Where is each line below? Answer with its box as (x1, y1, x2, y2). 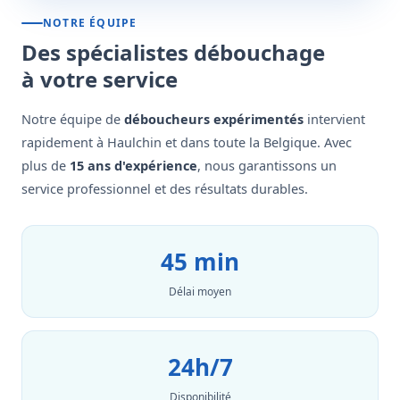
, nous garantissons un (197, 156, 337, 174)
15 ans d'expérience (70, 156, 197, 174)
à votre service (21, 64, 178, 94)
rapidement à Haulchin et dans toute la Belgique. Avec (21, 133, 352, 151)
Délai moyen (169, 284, 231, 299)
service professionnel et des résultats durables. (21, 179, 308, 197)
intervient (304, 110, 365, 128)
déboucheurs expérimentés (124, 110, 304, 128)
